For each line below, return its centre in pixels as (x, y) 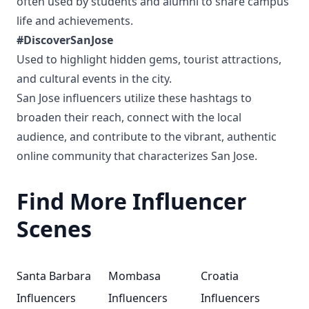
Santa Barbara (54, 276)
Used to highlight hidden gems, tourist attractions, (149, 59)
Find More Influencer (132, 201)
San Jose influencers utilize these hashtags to (134, 98)
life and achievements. (75, 21)
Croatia (219, 276)
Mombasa (135, 276)
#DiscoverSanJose (65, 40)
